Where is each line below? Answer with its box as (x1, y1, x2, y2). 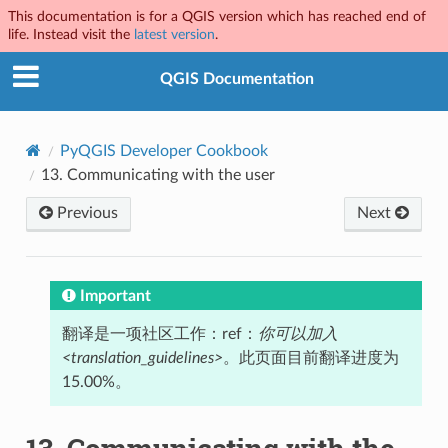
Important (79, 287, 151, 304)
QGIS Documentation (160, 71, 314, 88)
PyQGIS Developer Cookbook (59, 142, 268, 159)
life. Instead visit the (8, 27, 134, 42)
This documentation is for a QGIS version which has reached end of (8, 9, 426, 24)
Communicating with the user (66, 166, 275, 183)
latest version (134, 27, 215, 42)
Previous (52, 204, 118, 221)
